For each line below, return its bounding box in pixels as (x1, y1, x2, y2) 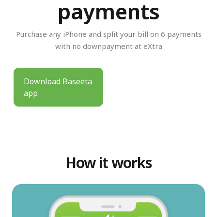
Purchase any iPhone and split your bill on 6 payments (15, 29, 201, 39)
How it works (65, 153, 152, 173)
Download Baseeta (24, 76, 92, 87)
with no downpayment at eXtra (55, 41, 162, 51)
